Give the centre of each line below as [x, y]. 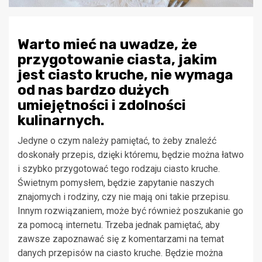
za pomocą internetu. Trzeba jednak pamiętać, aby [119, 225]
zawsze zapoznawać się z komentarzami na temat [121, 239]
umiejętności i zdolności [102, 106]
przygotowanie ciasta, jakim [117, 60]
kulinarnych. [61, 121]
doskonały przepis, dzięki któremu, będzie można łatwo [131, 155]
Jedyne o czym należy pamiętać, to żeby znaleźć [117, 141]
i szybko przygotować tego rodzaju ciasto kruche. [119, 169]
